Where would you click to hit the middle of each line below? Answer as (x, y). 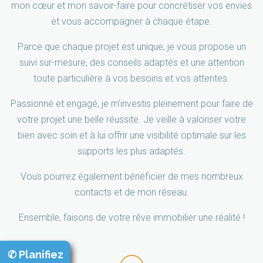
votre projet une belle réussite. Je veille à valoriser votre (131, 120)
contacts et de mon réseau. (131, 193)
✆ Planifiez (35, 255)
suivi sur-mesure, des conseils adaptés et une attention (131, 63)
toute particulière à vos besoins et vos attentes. (131, 79)
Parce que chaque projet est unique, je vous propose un (131, 47)
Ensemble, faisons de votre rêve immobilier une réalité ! (131, 218)
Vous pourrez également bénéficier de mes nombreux (131, 177)
